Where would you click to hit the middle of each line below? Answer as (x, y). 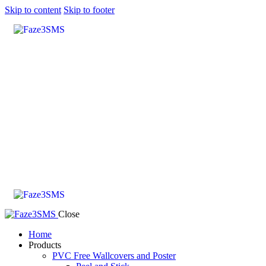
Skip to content (33, 10)
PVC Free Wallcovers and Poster (114, 256)
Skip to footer (89, 10)
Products (45, 245)
